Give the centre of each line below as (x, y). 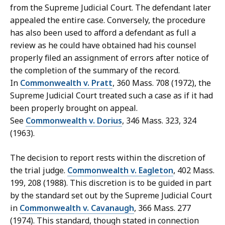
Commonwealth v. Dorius (74, 121)
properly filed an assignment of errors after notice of (109, 58)
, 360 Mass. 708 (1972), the (162, 83)
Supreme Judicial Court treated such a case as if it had (111, 96)
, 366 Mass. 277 (162, 208)
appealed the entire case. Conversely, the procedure (108, 20)
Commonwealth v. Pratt (66, 83)
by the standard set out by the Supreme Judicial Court (111, 196)
